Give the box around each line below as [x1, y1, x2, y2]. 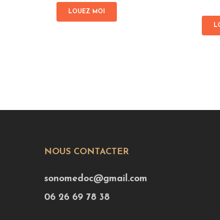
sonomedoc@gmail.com [44, 174, 147, 184]
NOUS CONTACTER [44, 147, 129, 157]
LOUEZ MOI [68, 8, 105, 15]
